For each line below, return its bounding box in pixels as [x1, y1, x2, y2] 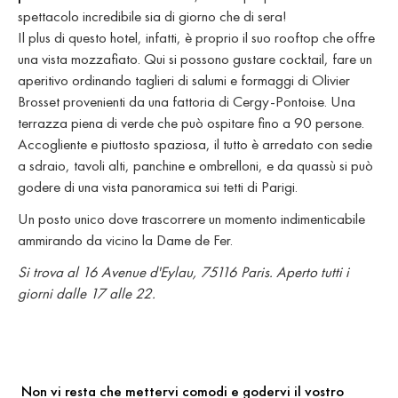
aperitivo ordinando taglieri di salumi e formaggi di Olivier [18, 70, 350, 91]
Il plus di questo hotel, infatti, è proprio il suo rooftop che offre [18, 28, 375, 48]
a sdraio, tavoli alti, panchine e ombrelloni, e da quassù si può [18, 155, 373, 176]
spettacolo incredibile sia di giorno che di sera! [18, 6, 287, 27]
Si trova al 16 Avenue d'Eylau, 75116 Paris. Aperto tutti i [18, 262, 349, 283]
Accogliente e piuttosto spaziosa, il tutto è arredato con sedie [18, 134, 372, 155]
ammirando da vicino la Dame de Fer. [18, 230, 233, 251]
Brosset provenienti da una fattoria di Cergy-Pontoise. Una [18, 92, 355, 112]
